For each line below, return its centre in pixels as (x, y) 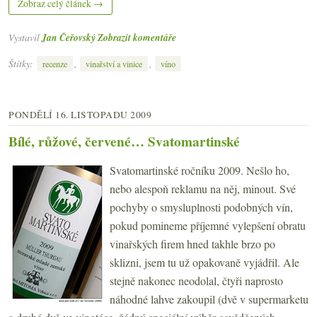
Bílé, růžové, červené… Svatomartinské (124, 142)
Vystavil (25, 38)
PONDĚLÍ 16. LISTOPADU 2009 (80, 115)
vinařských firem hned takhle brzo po (192, 244)
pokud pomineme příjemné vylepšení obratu (208, 225)
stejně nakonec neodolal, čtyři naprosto (196, 281)
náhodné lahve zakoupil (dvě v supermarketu (209, 299)
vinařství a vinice (114, 64)
